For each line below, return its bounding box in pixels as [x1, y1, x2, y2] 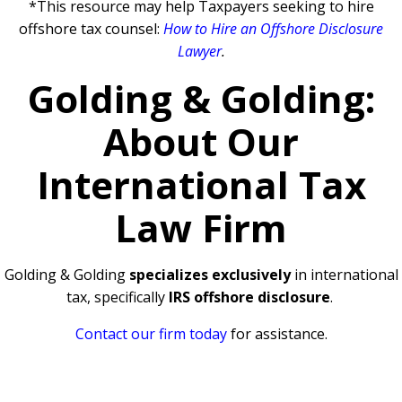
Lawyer [177, 41, 222, 62]
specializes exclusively [128, 265, 291, 285]
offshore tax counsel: [19, 19, 163, 39]
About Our [103, 116, 299, 168]
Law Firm [115, 202, 287, 254]
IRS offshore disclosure [168, 287, 330, 308]
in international [290, 265, 398, 285]
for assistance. [230, 324, 328, 345]
